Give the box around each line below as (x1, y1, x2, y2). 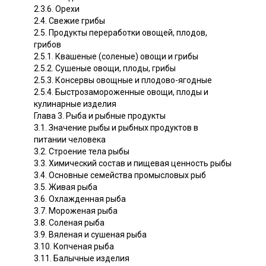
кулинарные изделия (34, 99, 116, 109)
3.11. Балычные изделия (34, 253, 129, 263)
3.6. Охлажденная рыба (34, 194, 126, 204)
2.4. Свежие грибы (34, 15, 105, 26)
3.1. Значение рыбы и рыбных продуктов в (34, 122, 198, 132)
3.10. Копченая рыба (34, 241, 114, 251)
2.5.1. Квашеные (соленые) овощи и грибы (34, 51, 198, 61)
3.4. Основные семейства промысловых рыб (34, 170, 206, 180)
